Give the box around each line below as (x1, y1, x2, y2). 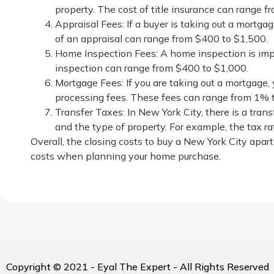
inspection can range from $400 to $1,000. (55, 62, 248, 75)
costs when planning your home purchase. (31, 150, 221, 163)
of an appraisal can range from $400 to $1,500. (55, 32, 268, 45)
